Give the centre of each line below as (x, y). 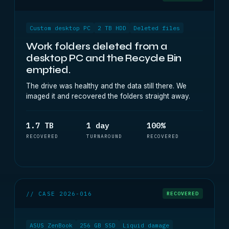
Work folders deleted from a (97, 46)
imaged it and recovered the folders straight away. (108, 96)
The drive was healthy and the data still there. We (106, 86)
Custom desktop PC (60, 28)
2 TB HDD (112, 28)
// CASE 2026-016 (59, 193)
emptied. (48, 70)
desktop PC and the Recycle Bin (104, 58)
